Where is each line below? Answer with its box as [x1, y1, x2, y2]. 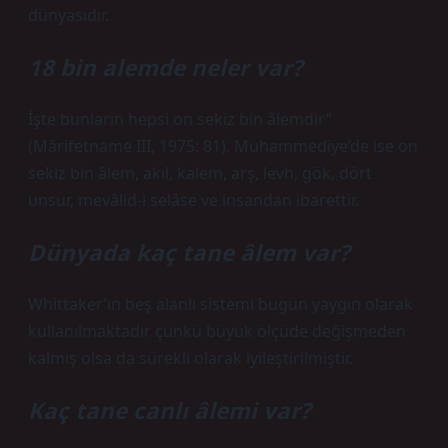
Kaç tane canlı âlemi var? [28, 395, 311, 426]
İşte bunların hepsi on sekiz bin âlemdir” [28, 108, 332, 130]
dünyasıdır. [28, 4, 109, 26]
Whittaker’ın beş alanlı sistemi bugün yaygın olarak [28, 293, 413, 315]
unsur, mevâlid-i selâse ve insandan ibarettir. [28, 189, 359, 211]
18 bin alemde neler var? [28, 52, 303, 83]
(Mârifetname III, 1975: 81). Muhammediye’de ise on [28, 135, 418, 157]
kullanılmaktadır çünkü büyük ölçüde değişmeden [28, 320, 406, 342]
